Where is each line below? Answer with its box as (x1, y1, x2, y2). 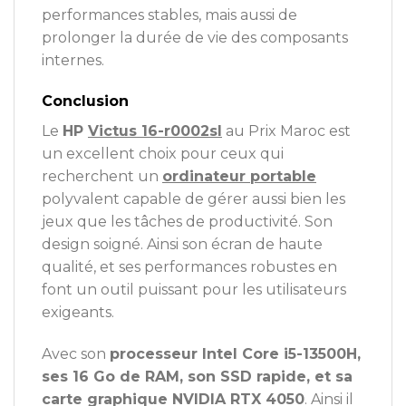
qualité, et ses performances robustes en (42, 258, 337, 276)
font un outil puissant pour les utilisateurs (42, 281, 346, 299)
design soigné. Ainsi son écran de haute (42, 236, 323, 254)
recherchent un (42, 168, 162, 186)
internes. (42, 51, 104, 69)
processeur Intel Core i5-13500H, (110, 345, 361, 363)
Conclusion (42, 92, 129, 111)
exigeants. (42, 304, 114, 322)
